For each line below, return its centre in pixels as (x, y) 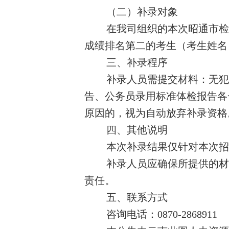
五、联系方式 (137, 197)
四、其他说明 (137, 130)
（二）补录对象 (142, 12)
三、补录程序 (137, 62)
